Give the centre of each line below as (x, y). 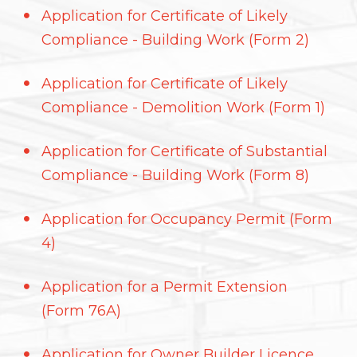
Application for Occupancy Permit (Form (187, 219)
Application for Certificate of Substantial (184, 151)
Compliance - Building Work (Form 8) (175, 175)
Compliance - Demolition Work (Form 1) (183, 108)
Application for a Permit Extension (165, 287)
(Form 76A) (81, 311)
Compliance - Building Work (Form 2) (175, 40)
